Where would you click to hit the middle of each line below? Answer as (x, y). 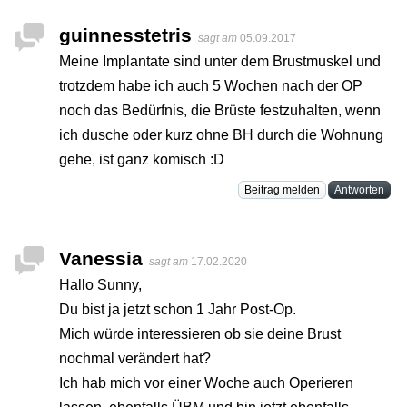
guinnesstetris (125, 35)
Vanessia (101, 259)
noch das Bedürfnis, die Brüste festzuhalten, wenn (220, 111)
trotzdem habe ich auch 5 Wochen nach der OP (211, 86)
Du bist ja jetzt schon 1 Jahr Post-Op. (178, 310)
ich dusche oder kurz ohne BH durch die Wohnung (221, 135)
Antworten (359, 190)
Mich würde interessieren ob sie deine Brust (200, 334)
